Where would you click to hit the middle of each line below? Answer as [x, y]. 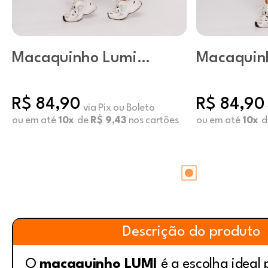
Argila [218, 74]
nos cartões [152, 121]
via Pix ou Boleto [119, 108]
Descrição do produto [191, 232]
